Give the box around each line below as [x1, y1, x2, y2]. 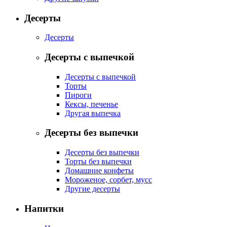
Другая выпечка [65, 108, 121, 118]
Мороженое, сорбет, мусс [65, 175, 152, 184]
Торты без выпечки [65, 157, 132, 166]
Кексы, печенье [65, 99, 118, 108]
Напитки [24, 203, 64, 214]
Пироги [65, 90, 92, 99]
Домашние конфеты [65, 166, 134, 175]
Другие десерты [65, 184, 120, 194]
